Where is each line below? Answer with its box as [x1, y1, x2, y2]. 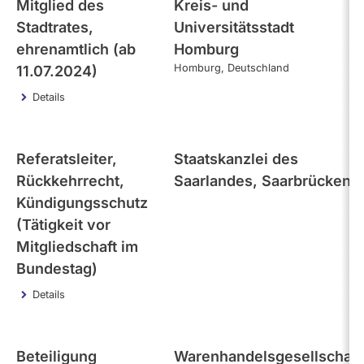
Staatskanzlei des [174, 150, 298, 167]
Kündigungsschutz [16, 194, 148, 211]
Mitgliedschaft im [16, 238, 138, 255]
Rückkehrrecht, [16, 172, 124, 189]
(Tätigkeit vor [16, 216, 110, 233]
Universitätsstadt [174, 19, 294, 36]
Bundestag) [16, 260, 97, 277]
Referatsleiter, [16, 150, 117, 167]
